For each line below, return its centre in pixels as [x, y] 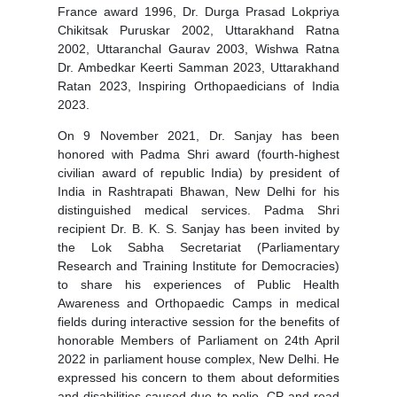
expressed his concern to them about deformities [198, 378]
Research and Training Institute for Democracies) [198, 266]
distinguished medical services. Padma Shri [198, 210]
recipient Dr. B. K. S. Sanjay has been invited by [198, 229]
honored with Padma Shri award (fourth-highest [198, 155]
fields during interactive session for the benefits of [198, 322]
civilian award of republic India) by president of [198, 173]
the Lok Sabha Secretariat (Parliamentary [198, 248]
